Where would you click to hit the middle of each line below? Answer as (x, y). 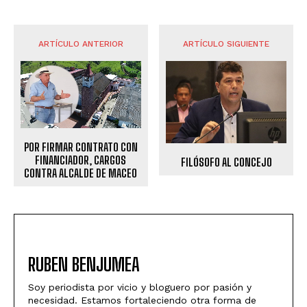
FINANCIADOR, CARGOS (81, 160)
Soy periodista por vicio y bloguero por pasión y (140, 287)
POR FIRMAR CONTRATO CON (81, 147)
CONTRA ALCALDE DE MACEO (81, 173)
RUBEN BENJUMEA (84, 265)
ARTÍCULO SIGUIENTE (226, 44)
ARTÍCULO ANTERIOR (81, 44)
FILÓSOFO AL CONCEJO (226, 162)
